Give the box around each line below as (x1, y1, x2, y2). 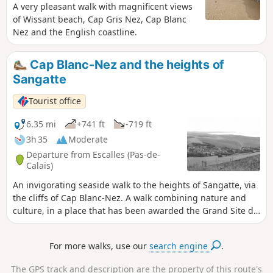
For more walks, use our (49, 239, 150, 252)
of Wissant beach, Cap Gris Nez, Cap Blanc (13, 13, 186, 26)
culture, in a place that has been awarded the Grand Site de (13, 205, 258, 217)
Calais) (26, 159, 53, 171)
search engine (149, 239, 211, 252)
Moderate (68, 133, 108, 146)
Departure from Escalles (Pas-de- (26, 148, 160, 160)
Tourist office (29, 95, 82, 107)
